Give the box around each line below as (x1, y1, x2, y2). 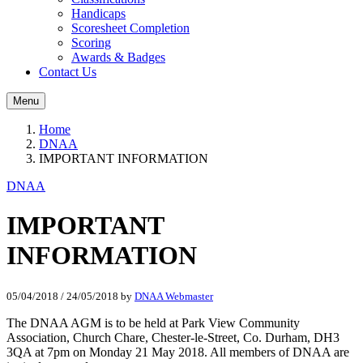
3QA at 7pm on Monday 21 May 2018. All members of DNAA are (6, 344, 349, 359)
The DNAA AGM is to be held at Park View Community (6, 315, 300, 330)
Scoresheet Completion (71, 21, 190, 35)
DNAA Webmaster (135, 289, 213, 302)
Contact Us (39, 65, 96, 79)
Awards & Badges (71, 50, 165, 64)
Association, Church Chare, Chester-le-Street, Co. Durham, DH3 (6, 330, 340, 344)
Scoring (71, 36, 111, 49)
